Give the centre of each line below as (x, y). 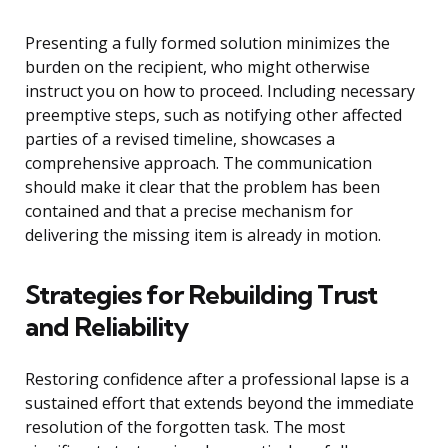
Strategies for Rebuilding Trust (201, 295)
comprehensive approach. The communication (198, 163)
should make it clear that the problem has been (202, 187)
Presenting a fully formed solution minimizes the (207, 43)
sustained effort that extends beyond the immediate (219, 403)
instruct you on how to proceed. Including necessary (220, 91)
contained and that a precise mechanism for (189, 211)
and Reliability (106, 327)
